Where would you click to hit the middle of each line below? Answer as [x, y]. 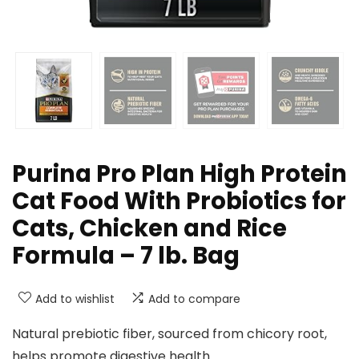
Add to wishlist [75, 299]
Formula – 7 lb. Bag [126, 256]
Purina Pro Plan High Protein [179, 174]
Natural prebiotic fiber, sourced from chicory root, [169, 334]
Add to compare [194, 299]
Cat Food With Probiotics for [179, 202]
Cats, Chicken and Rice [149, 229]
